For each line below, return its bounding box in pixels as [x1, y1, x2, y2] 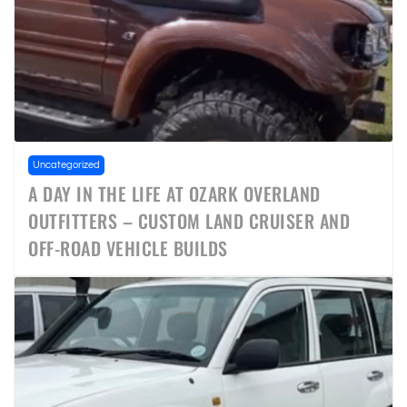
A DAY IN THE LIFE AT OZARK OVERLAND [28, 179, 321, 207]
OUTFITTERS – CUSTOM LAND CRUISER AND [28, 206, 350, 234]
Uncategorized [33, 159, 100, 170]
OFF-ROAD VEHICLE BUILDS [28, 233, 228, 262]
